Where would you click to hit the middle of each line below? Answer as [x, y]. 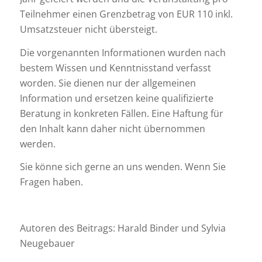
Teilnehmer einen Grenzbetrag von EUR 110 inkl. [126, 14]
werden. [37, 144]
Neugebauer [47, 244]
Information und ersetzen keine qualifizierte [116, 98]
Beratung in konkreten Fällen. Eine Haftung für [121, 113]
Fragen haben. [51, 182]
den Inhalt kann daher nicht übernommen [112, 128]
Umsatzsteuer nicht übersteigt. [88, 30]
